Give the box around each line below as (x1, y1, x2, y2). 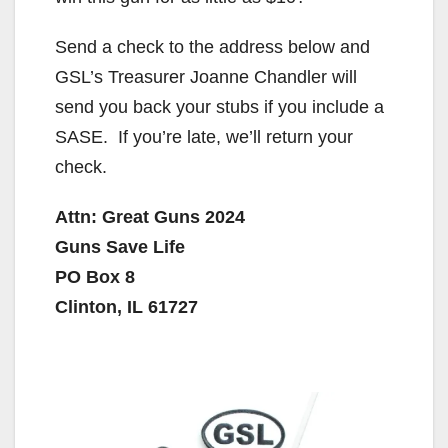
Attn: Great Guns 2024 (55, 206, 245, 227)
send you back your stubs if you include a (55, 96, 384, 117)
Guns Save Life (55, 236, 185, 257)
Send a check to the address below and (55, 36, 370, 57)
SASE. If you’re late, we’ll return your (55, 126, 353, 147)
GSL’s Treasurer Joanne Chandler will (55, 66, 357, 87)
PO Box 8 (55, 266, 135, 287)
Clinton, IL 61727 (55, 296, 198, 317)
